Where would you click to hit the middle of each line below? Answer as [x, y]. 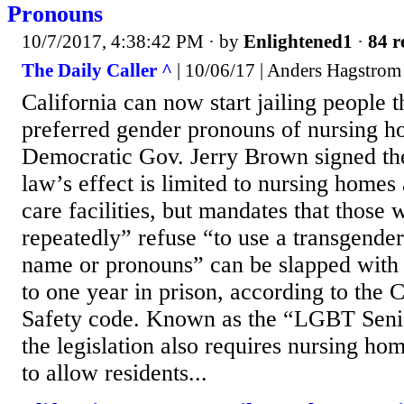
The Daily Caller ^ [97, 70]
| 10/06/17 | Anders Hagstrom [287, 70]
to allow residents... [115, 372]
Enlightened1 [298, 42]
